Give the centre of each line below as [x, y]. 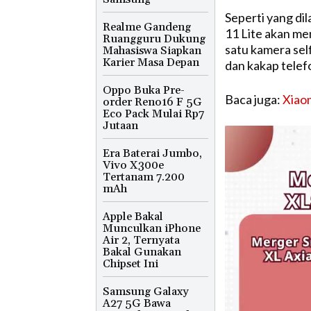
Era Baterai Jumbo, [152, 153]
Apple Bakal [133, 217]
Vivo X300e [133, 165]
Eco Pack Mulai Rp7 [153, 114]
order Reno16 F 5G [152, 102]
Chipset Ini [131, 264]
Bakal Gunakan [142, 252]
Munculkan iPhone [152, 228]
